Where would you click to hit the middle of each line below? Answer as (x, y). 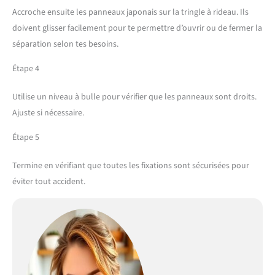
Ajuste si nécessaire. (48, 113)
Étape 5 (26, 137)
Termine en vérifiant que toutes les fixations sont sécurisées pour (131, 165)
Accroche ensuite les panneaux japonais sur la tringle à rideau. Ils (130, 12)
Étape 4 (26, 68)
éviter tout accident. (49, 181)
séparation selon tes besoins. (65, 44)
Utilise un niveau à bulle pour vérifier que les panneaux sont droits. (134, 97)
